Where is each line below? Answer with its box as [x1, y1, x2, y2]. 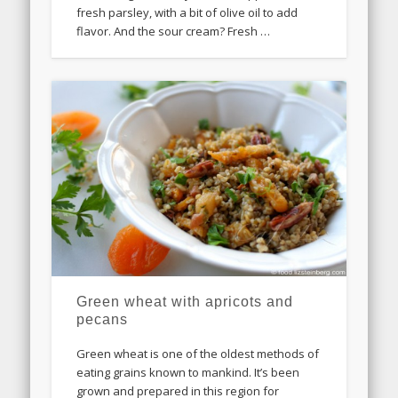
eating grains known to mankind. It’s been [76, 364, 300, 381]
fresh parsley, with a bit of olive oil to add [76, 4, 298, 21]
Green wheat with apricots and [76, 294, 294, 310]
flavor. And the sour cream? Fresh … [76, 23, 271, 40]
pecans [76, 312, 129, 328]
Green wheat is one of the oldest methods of [76, 346, 320, 362]
